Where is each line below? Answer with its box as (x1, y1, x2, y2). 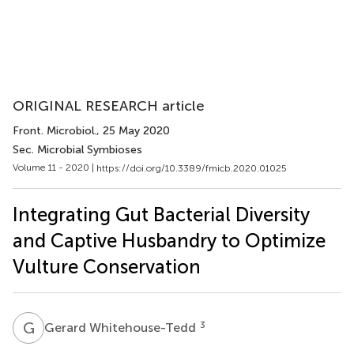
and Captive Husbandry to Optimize (13, 228, 326, 252)
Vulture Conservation (13, 254, 201, 278)
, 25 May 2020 (96, 124, 170, 137)
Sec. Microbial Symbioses (13, 143, 142, 156)
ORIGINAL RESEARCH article (13, 97, 205, 115)
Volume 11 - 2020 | (13, 162, 96, 173)
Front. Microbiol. (13, 124, 96, 137)
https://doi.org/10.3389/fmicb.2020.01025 (96, 162, 287, 174)
